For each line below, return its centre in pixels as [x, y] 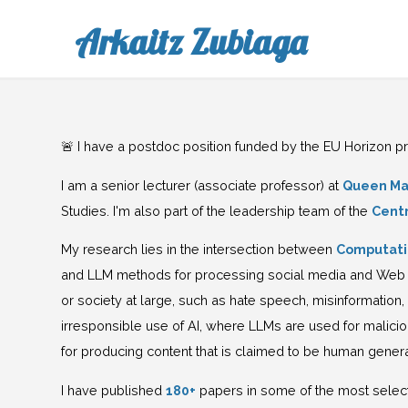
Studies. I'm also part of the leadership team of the [217, 210]
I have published [114, 390]
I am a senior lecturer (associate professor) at [202, 185]
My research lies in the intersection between [199, 250]
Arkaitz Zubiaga [191, 42]
